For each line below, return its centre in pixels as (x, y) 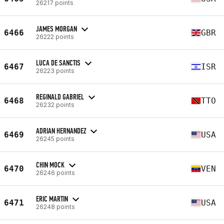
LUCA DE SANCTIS (58, 62)
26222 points (55, 36)
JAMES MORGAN (56, 28)
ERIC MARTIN (52, 198)
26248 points (55, 206)
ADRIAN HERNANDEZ (61, 130)
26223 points (55, 70)
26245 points (55, 138)
